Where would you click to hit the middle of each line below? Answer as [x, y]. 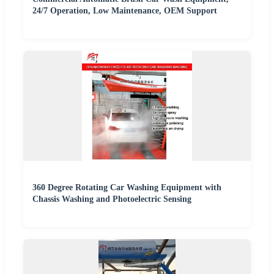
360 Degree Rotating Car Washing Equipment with [127, 187]
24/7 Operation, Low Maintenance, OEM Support [125, 10]
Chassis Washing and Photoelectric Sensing [112, 199]
